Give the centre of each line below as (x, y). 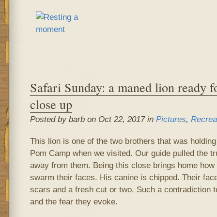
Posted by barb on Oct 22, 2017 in (93, 119)
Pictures (171, 119)
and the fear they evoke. (74, 201)
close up (51, 104)
